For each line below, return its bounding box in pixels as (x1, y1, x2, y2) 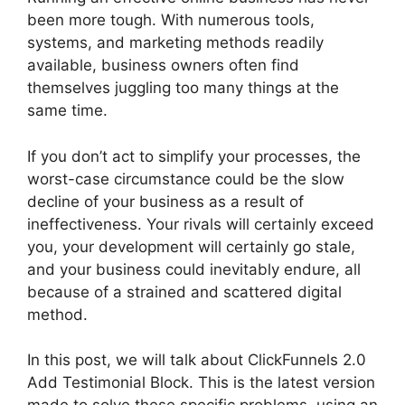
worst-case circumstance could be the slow (27, 169, 344, 188)
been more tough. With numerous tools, (27, 11, 315, 29)
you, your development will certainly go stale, (27, 237, 355, 256)
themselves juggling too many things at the (27, 79, 339, 97)
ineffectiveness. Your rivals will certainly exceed (27, 214, 374, 233)
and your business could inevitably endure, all (27, 259, 361, 278)
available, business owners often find (27, 56, 299, 74)
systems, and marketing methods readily (27, 33, 324, 52)
